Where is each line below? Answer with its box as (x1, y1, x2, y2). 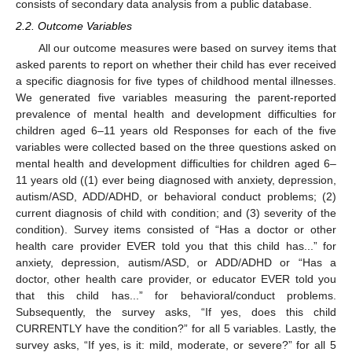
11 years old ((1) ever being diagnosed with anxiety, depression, (16, 174, 336, 187)
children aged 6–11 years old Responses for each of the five (16, 124, 336, 137)
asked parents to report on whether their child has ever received (16, 58, 336, 71)
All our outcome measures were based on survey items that (38, 42, 336, 55)
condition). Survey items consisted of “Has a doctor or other (16, 223, 336, 236)
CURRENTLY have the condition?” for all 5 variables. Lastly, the (16, 322, 336, 335)
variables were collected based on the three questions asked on (16, 141, 336, 154)
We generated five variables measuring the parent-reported (16, 91, 336, 104)
